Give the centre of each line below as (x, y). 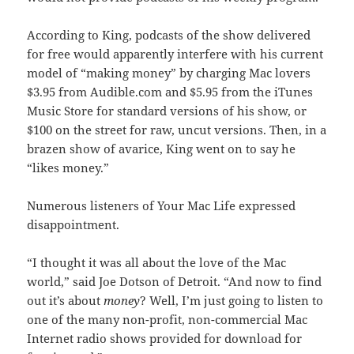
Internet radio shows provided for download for (165, 339)
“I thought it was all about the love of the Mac (157, 263)
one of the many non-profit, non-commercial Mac (168, 320)
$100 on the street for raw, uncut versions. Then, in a (177, 130)
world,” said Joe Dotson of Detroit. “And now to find (175, 282)
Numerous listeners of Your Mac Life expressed (162, 206)
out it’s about (66, 301)
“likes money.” (68, 168)
